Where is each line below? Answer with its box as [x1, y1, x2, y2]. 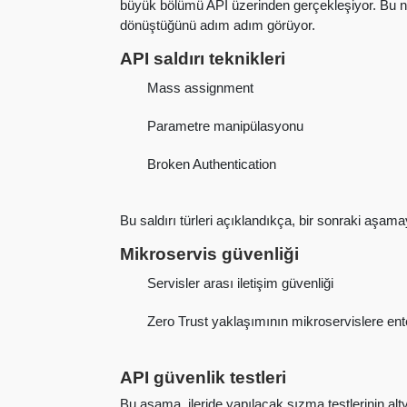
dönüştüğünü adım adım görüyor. [120, 16, 315, 33]
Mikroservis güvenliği [120, 243, 299, 263]
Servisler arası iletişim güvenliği [147, 275, 334, 292]
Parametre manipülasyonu [147, 118, 304, 134]
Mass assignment [147, 80, 254, 96]
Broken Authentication [147, 156, 277, 173]
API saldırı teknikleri [120, 48, 285, 68]
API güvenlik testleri [120, 367, 286, 387]
